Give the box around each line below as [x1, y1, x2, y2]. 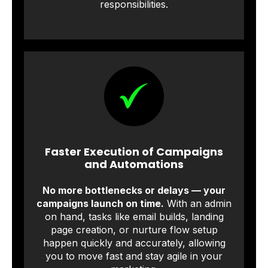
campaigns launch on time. [36, 197, 164, 210]
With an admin [164, 197, 232, 210]
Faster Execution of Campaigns [45, 144, 223, 159]
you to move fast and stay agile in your [45, 250, 223, 263]
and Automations [84, 156, 184, 172]
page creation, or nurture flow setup [50, 224, 218, 236]
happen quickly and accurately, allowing [42, 237, 226, 249]
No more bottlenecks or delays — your [42, 184, 226, 197]
